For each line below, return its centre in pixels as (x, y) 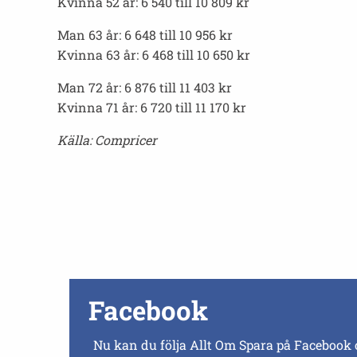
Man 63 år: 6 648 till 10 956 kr (145, 35)
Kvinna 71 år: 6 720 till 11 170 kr (152, 107)
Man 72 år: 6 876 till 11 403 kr (145, 87)
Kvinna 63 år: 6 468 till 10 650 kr (154, 55)
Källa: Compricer (107, 140)
